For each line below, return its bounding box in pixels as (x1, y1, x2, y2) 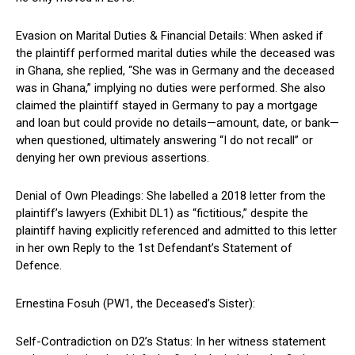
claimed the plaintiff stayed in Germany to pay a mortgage (16, 97, 318, 113)
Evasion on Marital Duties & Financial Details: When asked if (16, 28, 323, 43)
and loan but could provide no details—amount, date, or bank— (16, 115, 339, 130)
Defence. (16, 258, 62, 273)
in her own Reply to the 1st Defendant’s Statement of (16, 240, 292, 255)
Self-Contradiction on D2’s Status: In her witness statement (16, 334, 326, 349)
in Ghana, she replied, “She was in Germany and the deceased (16, 63, 334, 78)
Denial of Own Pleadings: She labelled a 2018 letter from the (16, 188, 326, 203)
